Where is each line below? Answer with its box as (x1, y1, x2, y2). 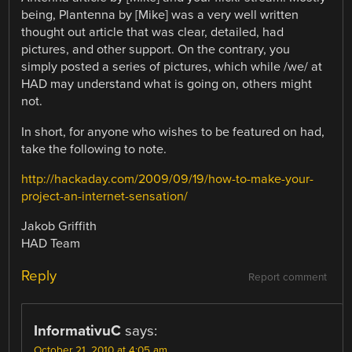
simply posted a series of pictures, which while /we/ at (21, 59, 323, 75)
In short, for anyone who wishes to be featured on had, (21, 123, 325, 140)
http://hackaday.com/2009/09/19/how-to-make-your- (21, 170, 314, 187)
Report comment (247, 271, 327, 284)
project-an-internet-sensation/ (21, 188, 189, 204)
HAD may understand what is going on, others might (21, 76, 313, 93)
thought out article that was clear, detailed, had (21, 24, 284, 41)
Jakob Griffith (21, 218, 97, 234)
